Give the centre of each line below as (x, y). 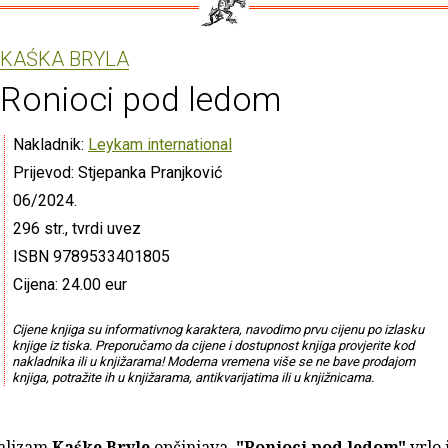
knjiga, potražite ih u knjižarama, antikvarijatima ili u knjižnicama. (192, 377)
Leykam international (160, 144)
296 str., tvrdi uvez (77, 228)
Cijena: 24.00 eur (70, 284)
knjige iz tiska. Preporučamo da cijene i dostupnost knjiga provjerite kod (212, 345)
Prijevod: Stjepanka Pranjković (117, 172)
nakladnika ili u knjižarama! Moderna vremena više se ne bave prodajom (213, 361)
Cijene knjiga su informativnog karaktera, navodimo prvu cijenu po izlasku (217, 329)
